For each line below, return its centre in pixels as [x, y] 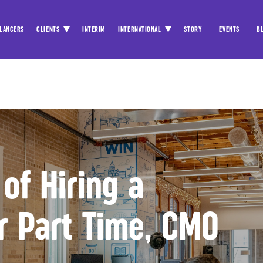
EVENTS [229, 30]
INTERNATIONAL [141, 30]
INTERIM [94, 30]
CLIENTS [49, 30]
